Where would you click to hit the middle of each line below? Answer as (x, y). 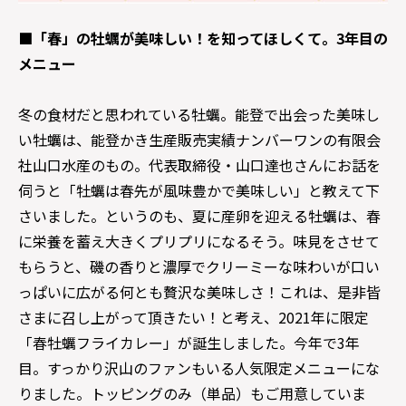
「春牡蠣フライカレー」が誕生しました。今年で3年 (189, 343)
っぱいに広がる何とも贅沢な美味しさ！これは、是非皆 (199, 292)
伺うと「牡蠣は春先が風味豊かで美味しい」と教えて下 (199, 190)
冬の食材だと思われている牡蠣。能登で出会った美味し (199, 114)
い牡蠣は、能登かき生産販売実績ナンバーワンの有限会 (199, 140)
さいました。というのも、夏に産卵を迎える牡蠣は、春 (199, 216)
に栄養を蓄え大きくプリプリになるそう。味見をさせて (199, 241)
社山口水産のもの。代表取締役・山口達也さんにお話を (199, 165)
